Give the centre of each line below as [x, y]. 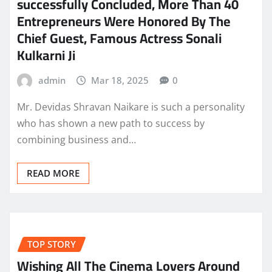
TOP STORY [52, 244]
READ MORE [53, 173]
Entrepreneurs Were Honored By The [124, 21]
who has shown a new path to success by [111, 123]
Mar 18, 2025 [120, 80]
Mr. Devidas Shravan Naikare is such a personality [131, 107]
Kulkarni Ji [46, 55]
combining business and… [76, 139]
